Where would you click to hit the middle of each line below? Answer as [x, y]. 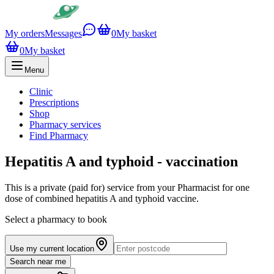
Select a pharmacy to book [56, 219]
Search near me [38, 261]
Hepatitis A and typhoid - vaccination [121, 161]
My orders [25, 33]
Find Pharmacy [59, 135]
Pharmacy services [65, 124]
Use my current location [52, 248]
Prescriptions [54, 102]
